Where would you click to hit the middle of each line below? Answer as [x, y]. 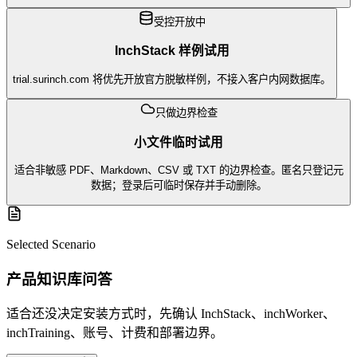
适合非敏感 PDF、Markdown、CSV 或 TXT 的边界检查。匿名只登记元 [178, 171]
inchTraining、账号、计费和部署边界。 [115, 333]
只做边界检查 [186, 113]
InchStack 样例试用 [172, 51]
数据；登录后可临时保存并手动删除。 [178, 186]
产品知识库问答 [59, 279]
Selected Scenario [51, 244]
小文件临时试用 [178, 142]
